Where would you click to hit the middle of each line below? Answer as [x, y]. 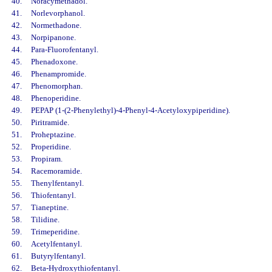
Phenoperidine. [56, 98]
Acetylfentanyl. [56, 244]
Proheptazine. [53, 134]
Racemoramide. [56, 171]
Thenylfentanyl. [57, 183]
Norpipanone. [53, 37]
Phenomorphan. [56, 86]
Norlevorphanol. [58, 13]
